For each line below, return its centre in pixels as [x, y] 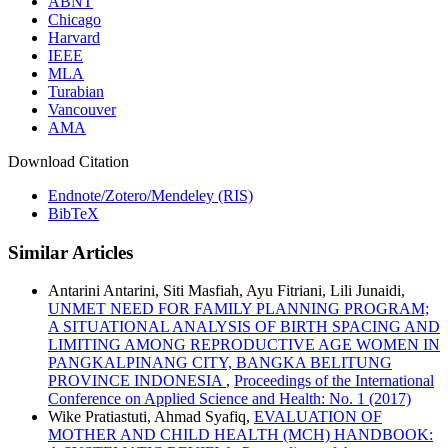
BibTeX [73, 213]
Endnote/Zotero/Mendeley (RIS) [150, 195]
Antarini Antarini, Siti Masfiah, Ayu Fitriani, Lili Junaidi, [226, 291]
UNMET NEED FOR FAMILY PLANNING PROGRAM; [238, 309]
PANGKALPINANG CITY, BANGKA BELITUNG [220, 363]
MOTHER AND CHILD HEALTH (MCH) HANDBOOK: [240, 435]
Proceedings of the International [334, 381]
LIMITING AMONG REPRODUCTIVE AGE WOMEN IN [244, 345]
